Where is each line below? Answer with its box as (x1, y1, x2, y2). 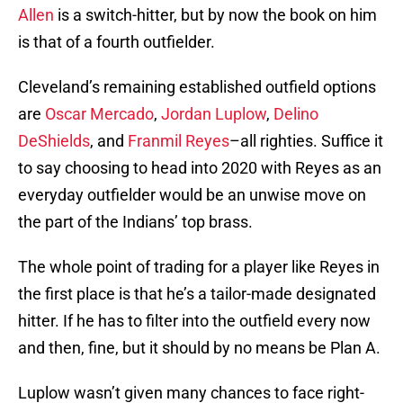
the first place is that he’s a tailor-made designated (18, 284, 376, 304)
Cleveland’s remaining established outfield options (18, 77, 376, 97)
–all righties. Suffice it (229, 131, 383, 151)
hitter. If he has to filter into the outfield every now (18, 311, 371, 331)
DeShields (18, 131, 90, 151)
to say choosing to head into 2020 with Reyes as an (18, 158, 381, 178)
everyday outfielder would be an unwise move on (18, 185, 366, 205)
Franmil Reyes (128, 131, 229, 151)
